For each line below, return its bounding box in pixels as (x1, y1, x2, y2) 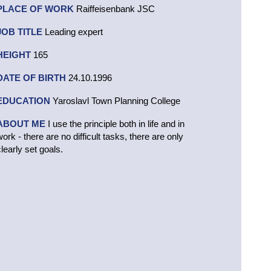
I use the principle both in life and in (45, 119, 184, 129)
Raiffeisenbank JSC (74, 4, 155, 14)
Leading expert (42, 27, 103, 37)
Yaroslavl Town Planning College (50, 96, 180, 106)
